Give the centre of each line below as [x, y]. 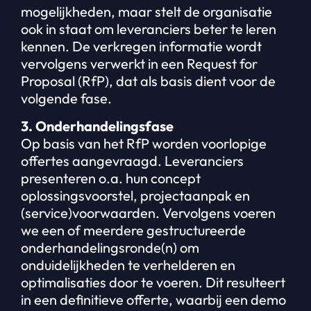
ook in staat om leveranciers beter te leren [149, 29]
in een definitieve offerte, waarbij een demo [153, 299]
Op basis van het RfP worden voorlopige [144, 143]
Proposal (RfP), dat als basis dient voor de [148, 81]
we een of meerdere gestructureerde [133, 230]
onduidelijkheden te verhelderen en [128, 264]
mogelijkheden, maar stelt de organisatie [146, 12]
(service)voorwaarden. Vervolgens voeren [148, 212]
